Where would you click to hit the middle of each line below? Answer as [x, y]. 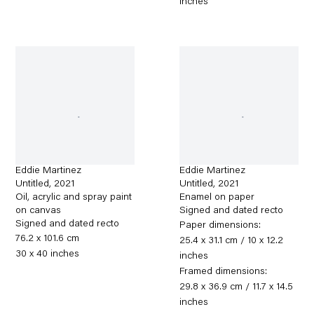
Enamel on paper [217, 198]
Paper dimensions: [220, 226]
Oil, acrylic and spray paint [74, 198]
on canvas [39, 211]
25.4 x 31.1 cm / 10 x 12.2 [232, 241]
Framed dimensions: [224, 272]
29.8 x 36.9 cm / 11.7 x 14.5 [237, 288]
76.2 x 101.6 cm [48, 239]
